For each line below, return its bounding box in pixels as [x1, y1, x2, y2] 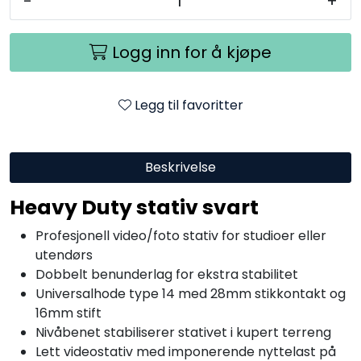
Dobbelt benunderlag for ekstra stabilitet [35, 264, 298, 284]
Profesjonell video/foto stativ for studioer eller [35, 226, 326, 245]
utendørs [35, 245, 93, 264]
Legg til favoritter [134, 95, 243, 114]
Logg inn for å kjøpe [112, 40, 272, 64]
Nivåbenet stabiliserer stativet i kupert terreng [35, 322, 331, 342]
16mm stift [35, 303, 102, 322]
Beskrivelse [145, 157, 216, 176]
